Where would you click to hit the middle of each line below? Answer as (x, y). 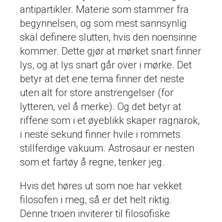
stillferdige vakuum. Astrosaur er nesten (107, 148)
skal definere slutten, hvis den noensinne (108, 37)
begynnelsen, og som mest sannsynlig (103, 23)
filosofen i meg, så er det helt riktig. (96, 199)
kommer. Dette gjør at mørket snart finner (111, 51)
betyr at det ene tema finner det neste (102, 79)
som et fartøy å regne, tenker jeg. (92, 162)
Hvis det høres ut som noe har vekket (101, 186)
